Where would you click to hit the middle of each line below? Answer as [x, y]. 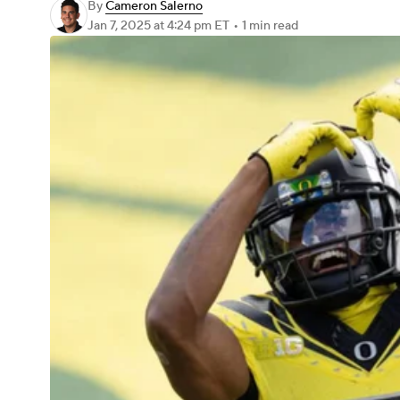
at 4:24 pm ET [192, 26]
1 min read [270, 26]
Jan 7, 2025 [121, 26]
